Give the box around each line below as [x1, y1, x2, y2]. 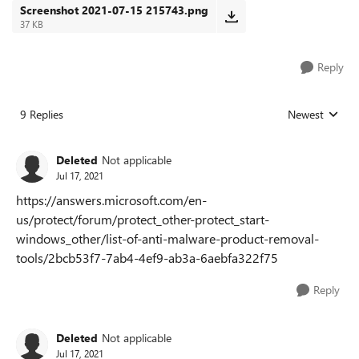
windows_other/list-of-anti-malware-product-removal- [16, 230, 319, 247]
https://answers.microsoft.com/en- [16, 192, 207, 208]
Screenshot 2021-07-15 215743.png [20, 2, 208, 18]
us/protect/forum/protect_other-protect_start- [16, 211, 269, 228]
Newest [288, 107, 324, 122]
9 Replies [20, 107, 63, 122]
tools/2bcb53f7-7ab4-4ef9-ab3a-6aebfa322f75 [16, 249, 278, 266]
